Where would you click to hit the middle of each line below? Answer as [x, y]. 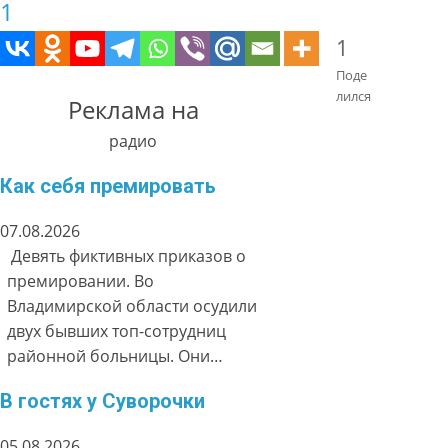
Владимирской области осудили [132, 305]
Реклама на [133, 109]
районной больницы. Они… [115, 355]
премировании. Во [81, 280]
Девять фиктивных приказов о [127, 255]
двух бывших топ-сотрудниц [117, 330]
